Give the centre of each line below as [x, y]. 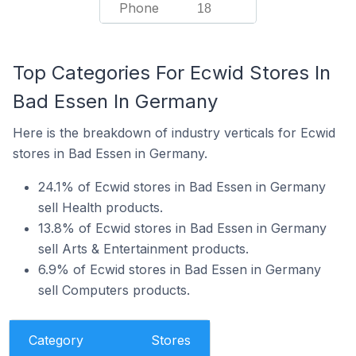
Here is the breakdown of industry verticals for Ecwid [174, 133]
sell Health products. [101, 207]
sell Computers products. [114, 290]
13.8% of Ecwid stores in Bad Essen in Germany [182, 228]
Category [56, 340]
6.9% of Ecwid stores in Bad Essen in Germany [180, 269]
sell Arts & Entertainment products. [143, 249]
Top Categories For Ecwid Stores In [172, 73]
